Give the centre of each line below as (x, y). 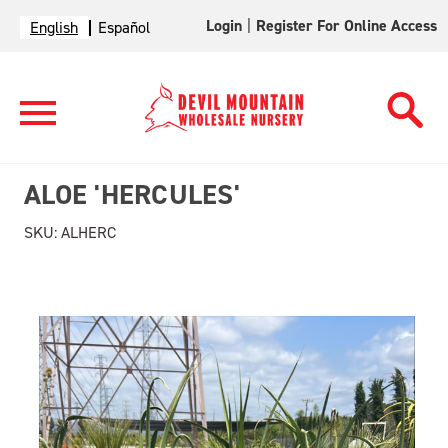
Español (124, 27)
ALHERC (86, 232)
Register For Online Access (347, 25)
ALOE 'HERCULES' (132, 194)
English (54, 27)
